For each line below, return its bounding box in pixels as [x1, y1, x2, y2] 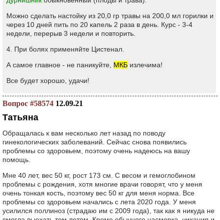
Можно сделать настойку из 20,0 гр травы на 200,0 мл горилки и [6, 12, 214, 20]
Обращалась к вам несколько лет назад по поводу [2, 129, 165, 137]
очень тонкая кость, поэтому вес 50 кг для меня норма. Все [2, 189, 194, 197]
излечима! [128, 61, 163, 69]
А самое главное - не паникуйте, [6, 61, 113, 69]
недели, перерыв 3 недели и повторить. [6, 29, 136, 37]
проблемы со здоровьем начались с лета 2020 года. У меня [2, 198, 196, 206]
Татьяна [2, 112, 38, 122]
